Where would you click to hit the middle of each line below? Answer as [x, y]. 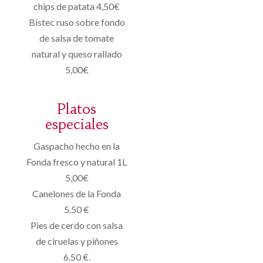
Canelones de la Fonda [77, 193]
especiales [77, 124]
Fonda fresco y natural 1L [77, 161]
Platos [77, 109]
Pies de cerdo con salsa [77, 225]
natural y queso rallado [77, 53]
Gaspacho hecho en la [77, 146]
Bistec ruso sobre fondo [77, 22]
